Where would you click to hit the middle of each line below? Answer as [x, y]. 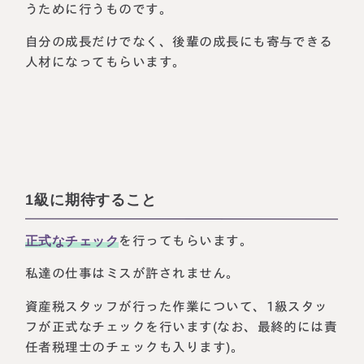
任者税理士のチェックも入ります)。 [135, 347]
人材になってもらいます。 [106, 62]
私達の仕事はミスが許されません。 [132, 273]
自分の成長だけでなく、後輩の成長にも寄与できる [180, 42]
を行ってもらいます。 [186, 240]
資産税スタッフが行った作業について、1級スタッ [177, 306]
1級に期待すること [91, 200]
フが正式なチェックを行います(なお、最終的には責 [182, 327]
